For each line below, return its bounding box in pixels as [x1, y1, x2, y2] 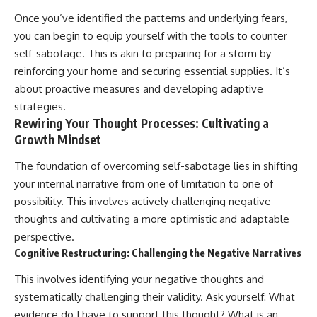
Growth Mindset [14, 131, 101, 147]
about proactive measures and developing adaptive [14, 81, 263, 96]
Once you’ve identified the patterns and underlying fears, [14, 11, 287, 25]
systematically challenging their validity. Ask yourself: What [14, 289, 295, 304]
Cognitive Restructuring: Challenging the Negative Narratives [14, 246, 301, 260]
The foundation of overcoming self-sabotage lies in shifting [14, 159, 298, 173]
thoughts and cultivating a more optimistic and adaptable [14, 212, 289, 226]
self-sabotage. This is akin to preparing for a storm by [14, 46, 271, 60]
